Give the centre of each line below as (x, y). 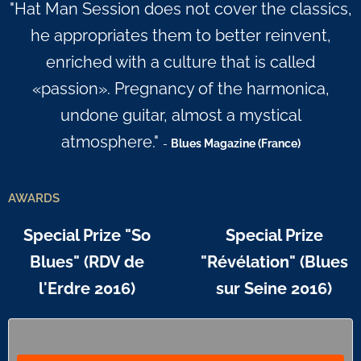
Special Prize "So (87, 236)
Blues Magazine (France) (235, 143)
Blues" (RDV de (87, 262)
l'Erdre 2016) (87, 289)
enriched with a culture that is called (180, 62)
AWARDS (34, 198)
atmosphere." (112, 142)
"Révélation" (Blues (274, 262)
